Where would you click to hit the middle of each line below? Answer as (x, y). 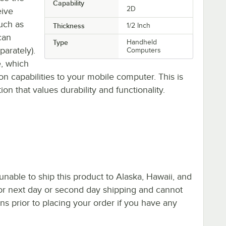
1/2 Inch (139, 25)
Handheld (142, 42)
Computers (144, 50)
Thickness (69, 25)
